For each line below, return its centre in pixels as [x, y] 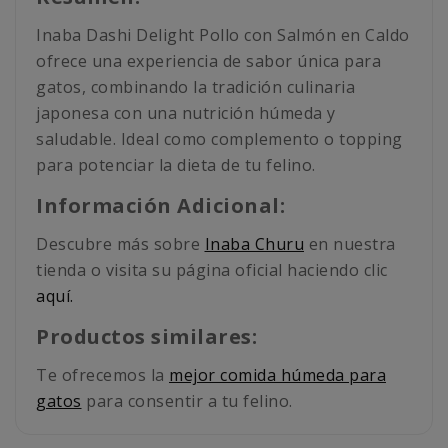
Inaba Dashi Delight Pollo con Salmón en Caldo [223, 35]
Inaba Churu [254, 244]
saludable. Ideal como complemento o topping [219, 139]
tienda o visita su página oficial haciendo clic [212, 270]
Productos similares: [146, 337]
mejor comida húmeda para [277, 375]
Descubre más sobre [120, 244]
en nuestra [350, 244]
